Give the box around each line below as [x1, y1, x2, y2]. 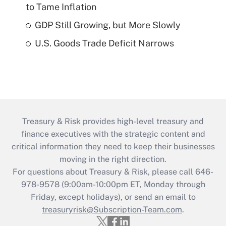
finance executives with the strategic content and [21, 129, 205, 139]
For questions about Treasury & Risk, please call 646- [13, 167, 213, 177]
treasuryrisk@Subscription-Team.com [42, 205, 182, 215]
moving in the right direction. [60, 154, 166, 164]
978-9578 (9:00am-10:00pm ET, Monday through [21, 180, 205, 190]
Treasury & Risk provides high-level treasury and [22, 117, 204, 127]
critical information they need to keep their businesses [11, 142, 215, 152]
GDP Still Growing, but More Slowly [34, 20, 181, 31]
